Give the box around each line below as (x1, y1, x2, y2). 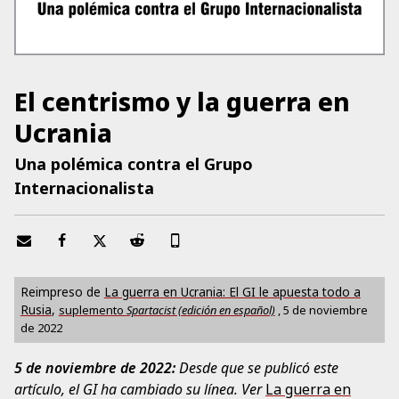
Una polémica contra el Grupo (14, 152, 253, 175)
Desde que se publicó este (175, 358, 338, 379)
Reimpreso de (20, 283, 104, 301)
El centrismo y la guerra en (14, 85, 350, 119)
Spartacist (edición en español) (126, 302, 275, 319)
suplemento (58, 302, 126, 319)
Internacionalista (14, 176, 154, 199)
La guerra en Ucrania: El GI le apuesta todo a (103, 283, 361, 301)
